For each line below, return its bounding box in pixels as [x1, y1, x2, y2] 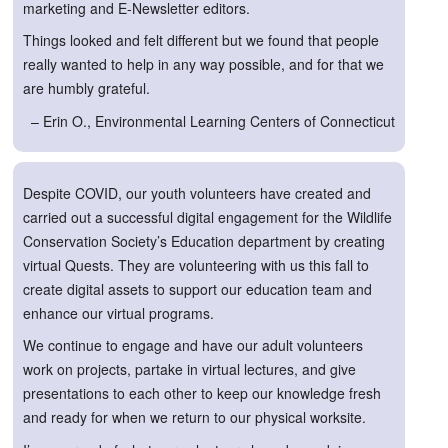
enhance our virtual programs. [23, 302, 214, 323]
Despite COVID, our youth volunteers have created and [23, 182, 371, 203]
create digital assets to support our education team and [23, 278, 372, 299]
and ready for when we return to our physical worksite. [23, 407, 366, 428]
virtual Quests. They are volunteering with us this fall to [23, 254, 369, 275]
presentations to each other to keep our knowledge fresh [23, 383, 381, 404]
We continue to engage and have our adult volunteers [23, 335, 363, 356]
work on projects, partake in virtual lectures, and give [23, 359, 356, 380]
